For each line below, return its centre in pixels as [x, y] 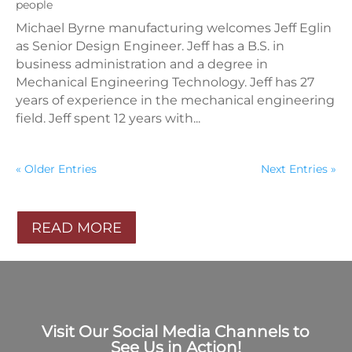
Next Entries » [299, 169]
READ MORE [77, 227]
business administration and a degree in [142, 64]
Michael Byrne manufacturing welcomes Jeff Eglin [174, 28]
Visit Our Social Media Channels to [176, 331]
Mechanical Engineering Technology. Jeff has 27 [165, 82]
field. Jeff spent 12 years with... [108, 119]
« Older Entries [56, 169]
